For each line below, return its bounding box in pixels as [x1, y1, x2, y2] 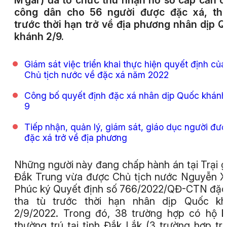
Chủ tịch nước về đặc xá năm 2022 [24, 69, 169, 80]
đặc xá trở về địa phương [24, 132, 130, 143]
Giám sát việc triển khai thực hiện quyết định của [24, 58, 226, 69]
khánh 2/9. [14, 30, 64, 43]
